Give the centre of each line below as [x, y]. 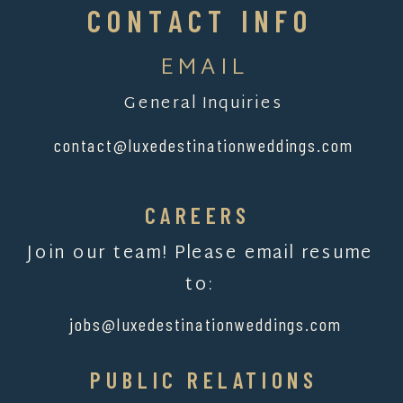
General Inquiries [203, 104]
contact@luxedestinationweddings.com [204, 145]
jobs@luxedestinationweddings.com [206, 324]
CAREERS [198, 215]
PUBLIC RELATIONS [205, 381]
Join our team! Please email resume [199, 254]
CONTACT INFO [200, 21]
